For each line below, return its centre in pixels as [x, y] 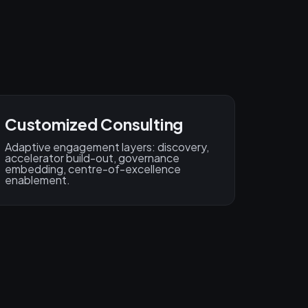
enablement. [37, 180]
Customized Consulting [94, 124]
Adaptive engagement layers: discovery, [107, 147]
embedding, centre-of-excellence [93, 169]
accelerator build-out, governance [92, 158]
